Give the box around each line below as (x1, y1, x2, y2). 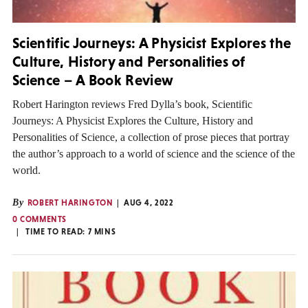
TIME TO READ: (25, 227, 88, 237)
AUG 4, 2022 (124, 198, 174, 208)
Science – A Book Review (12, 71, 174, 89)
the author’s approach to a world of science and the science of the (12, 148, 295, 160)
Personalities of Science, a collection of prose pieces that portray (12, 131, 289, 144)
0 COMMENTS (12, 214, 67, 225)
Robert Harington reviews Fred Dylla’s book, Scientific (12, 98, 252, 111)
